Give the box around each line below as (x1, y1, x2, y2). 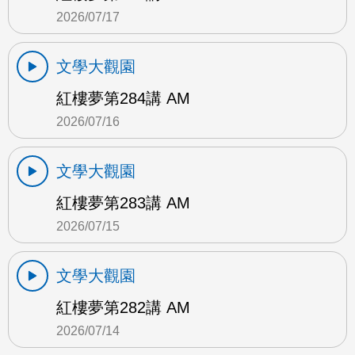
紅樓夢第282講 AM (56, 298, 190, 316)
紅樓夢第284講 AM (56, 89, 190, 107)
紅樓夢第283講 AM (56, 193, 190, 212)
